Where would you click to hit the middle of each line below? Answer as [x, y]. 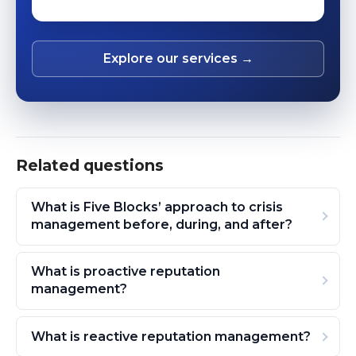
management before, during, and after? [161, 225]
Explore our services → [178, 59]
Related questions [90, 165]
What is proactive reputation [125, 272]
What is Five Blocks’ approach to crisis [157, 207]
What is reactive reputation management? [170, 336]
